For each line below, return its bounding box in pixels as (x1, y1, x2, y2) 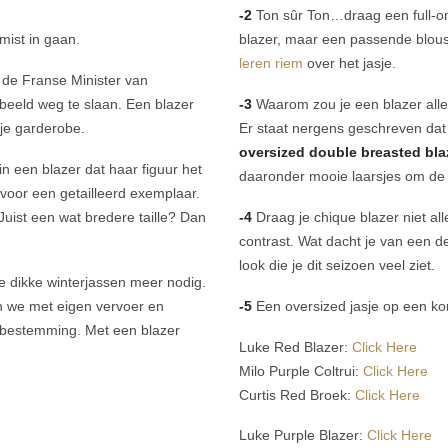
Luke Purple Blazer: (239, 427, 367, 444)
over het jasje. (303, 55, 396, 72)
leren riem (239, 55, 303, 72)
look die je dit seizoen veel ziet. (239, 257, 435, 274)
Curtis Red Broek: (239, 386, 355, 403)
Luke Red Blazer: (239, 338, 352, 355)
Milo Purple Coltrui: (239, 362, 363, 379)
